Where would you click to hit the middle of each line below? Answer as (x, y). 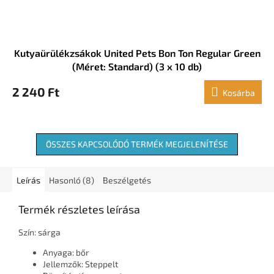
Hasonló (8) (72, 180)
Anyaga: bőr (66, 253)
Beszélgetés (127, 180)
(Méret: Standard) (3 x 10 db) (137, 67)
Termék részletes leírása (79, 209)
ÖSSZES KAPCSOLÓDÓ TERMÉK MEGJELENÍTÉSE (137, 144)
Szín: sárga (39, 232)
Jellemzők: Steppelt (80, 264)
